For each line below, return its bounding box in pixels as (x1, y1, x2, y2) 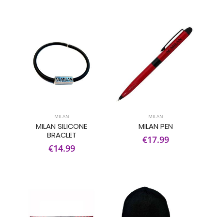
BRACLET (46, 130, 77, 140)
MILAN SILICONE (36, 121, 87, 131)
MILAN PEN (138, 121, 173, 131)
